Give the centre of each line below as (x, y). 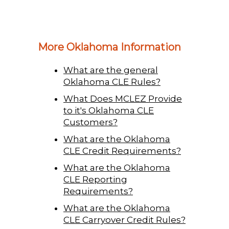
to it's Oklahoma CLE (109, 110)
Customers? (90, 122)
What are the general (111, 70)
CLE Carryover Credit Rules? (124, 220)
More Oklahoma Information (109, 47)
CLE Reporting (95, 179)
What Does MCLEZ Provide (123, 98)
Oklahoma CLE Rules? (112, 82)
